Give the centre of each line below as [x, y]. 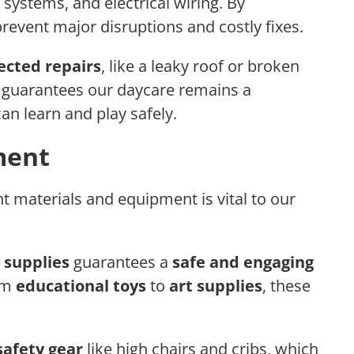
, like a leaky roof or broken [200, 66]
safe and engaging [243, 262]
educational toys [81, 286]
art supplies [216, 286]
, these [286, 286]
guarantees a [121, 262]
